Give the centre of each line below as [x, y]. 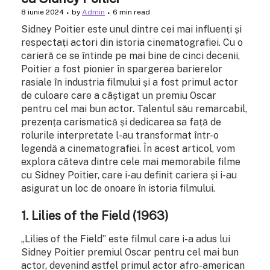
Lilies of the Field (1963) [100, 216]
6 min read [131, 12]
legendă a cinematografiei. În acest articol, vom [128, 149]
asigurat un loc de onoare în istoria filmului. [118, 189]
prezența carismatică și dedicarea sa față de [121, 122]
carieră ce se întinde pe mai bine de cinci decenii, [130, 56]
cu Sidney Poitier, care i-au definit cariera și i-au [129, 175]
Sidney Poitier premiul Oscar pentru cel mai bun [130, 252]
